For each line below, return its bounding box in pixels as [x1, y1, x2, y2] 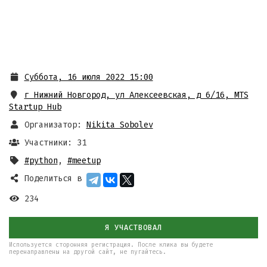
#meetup [67, 156, 101, 166]
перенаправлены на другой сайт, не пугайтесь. [9, 249, 166, 256]
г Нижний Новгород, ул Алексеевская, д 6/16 [24, 90, 225, 100]
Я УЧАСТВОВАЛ [104, 223, 163, 232]
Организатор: [24, 120, 82, 130]
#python [24, 156, 58, 166]
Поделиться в [24, 173, 82, 184]
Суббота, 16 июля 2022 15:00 [24, 72, 153, 82]
